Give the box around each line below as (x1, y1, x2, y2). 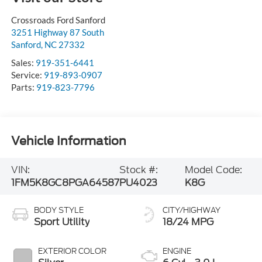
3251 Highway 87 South (11, 27, 104, 38)
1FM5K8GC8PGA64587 (11, 175, 119, 189)
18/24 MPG (163, 215, 213, 229)
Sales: (11, 57, 36, 68)
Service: (11, 70, 44, 81)
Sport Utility (33, 215, 89, 229)
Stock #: (119, 163, 158, 177)
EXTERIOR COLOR (37, 246, 106, 257)
